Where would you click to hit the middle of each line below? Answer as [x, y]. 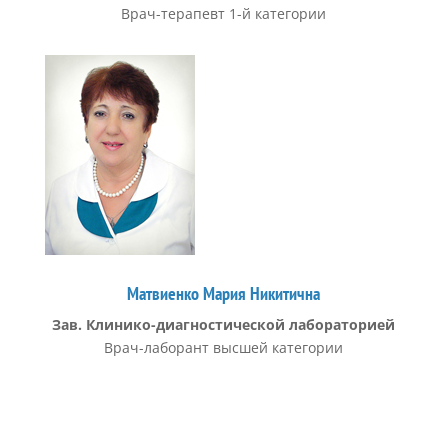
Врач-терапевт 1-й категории [224, 13]
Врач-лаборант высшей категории [224, 347]
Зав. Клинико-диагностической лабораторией [224, 324]
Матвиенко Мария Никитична [224, 293]
